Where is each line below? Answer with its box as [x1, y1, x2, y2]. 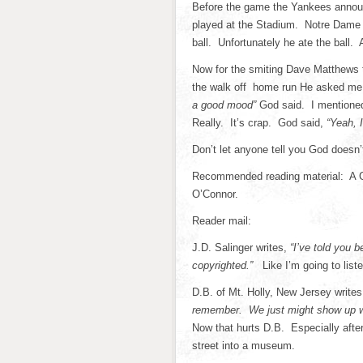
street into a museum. [192, 340, 295, 352]
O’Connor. [192, 188, 238, 200]
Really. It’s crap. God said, [192, 117, 327, 129]
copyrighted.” [192, 259, 263, 271]
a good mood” [192, 99, 259, 111]
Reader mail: [192, 215, 251, 227]
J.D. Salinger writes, [192, 241, 287, 254]
